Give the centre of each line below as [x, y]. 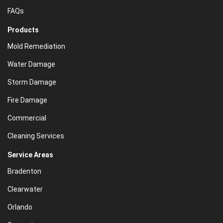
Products [23, 30]
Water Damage [31, 64]
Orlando [20, 207]
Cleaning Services [36, 136]
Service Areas [30, 155]
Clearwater [25, 189]
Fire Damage [27, 100]
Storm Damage [32, 82]
